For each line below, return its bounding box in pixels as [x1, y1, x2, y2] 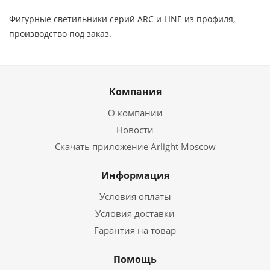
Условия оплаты [99, 190, 171, 202]
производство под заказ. [9, 28, 111, 39]
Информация [101, 169, 169, 182]
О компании [107, 107, 163, 119]
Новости [116, 124, 154, 136]
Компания [108, 85, 162, 98]
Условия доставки [95, 207, 175, 219]
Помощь [113, 253, 157, 266]
